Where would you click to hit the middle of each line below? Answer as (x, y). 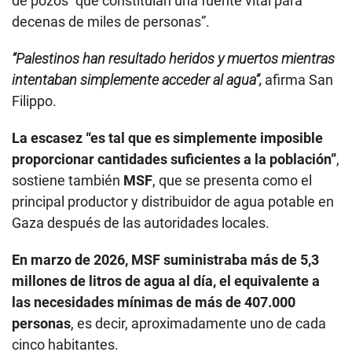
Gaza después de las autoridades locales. (141, 223)
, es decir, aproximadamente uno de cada (198, 324)
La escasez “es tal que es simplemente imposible (167, 138)
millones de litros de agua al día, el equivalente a (166, 281)
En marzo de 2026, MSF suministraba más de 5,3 (165, 260)
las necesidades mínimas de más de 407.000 (154, 302)
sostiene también (68, 181)
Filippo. (34, 101)
